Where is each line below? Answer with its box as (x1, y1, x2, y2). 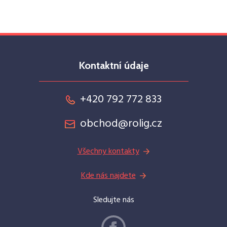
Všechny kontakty (77, 145, 139, 158)
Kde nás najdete (81, 169, 136, 182)
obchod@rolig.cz (80, 115, 162, 133)
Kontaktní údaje (78, 59, 149, 71)
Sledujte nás (93, 194, 134, 207)
